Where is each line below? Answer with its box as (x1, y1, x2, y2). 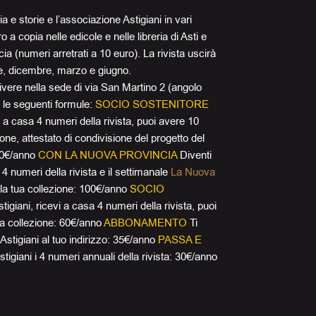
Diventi (177, 148, 212, 162)
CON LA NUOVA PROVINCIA (38, 148, 177, 162)
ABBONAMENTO (104, 216, 187, 230)
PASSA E (158, 233, 202, 247)
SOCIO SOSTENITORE (95, 97, 209, 111)
